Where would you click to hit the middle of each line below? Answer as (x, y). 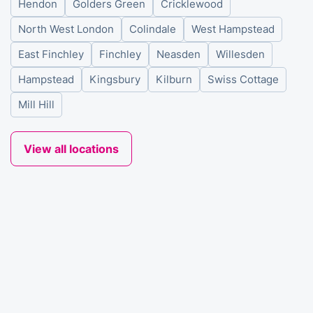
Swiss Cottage (243, 80)
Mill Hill (36, 105)
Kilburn (174, 80)
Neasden (179, 54)
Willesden (240, 54)
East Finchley (51, 54)
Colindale (153, 29)
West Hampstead (233, 29)
